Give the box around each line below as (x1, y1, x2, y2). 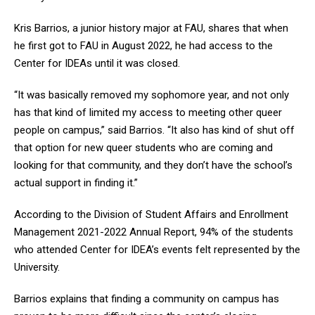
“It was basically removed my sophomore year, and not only (14, 89, 289, 102)
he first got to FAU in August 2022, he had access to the (14, 39, 273, 53)
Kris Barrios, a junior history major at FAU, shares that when (14, 22, 288, 35)
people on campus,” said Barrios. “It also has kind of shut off (14, 124, 295, 137)
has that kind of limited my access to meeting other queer (14, 106, 282, 120)
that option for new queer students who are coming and (14, 141, 273, 155)
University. (14, 261, 60, 274)
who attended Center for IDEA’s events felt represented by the (14, 243, 300, 257)
